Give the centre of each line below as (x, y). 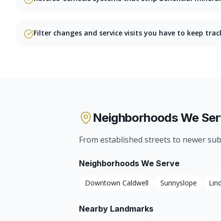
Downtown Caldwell (117, 183)
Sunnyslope (179, 183)
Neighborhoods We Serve (129, 163)
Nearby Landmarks (116, 209)
